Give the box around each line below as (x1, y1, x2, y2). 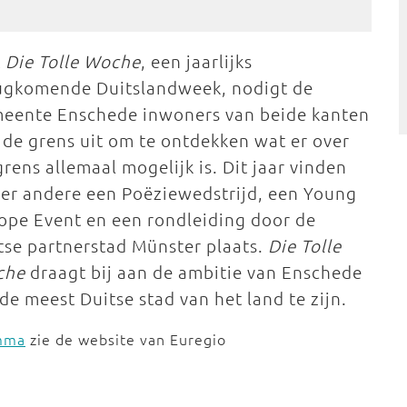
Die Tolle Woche (5, 50, 142, 72)
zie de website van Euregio (25, 329, 226, 349)
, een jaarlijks (141, 50, 253, 72)
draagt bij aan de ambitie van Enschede (25, 261, 363, 283)
